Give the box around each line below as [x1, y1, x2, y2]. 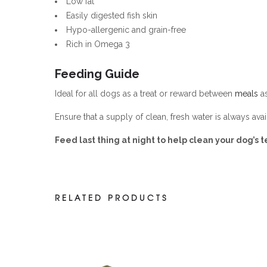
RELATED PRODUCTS [55, 191, 168, 203]
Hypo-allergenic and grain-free [66, 24, 186, 35]
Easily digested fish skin [66, 10, 157, 20]
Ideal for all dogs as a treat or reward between [55, 88, 235, 98]
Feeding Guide [55, 66, 139, 81]
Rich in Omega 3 [66, 39, 130, 49]
